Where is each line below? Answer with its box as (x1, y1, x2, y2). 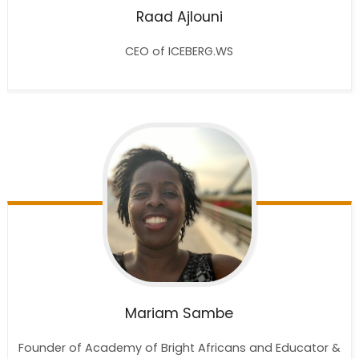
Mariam (125, 303, 179, 323)
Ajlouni (176, 7, 223, 27)
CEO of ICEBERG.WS (125, 43, 234, 60)
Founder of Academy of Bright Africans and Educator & (18, 339, 341, 356)
